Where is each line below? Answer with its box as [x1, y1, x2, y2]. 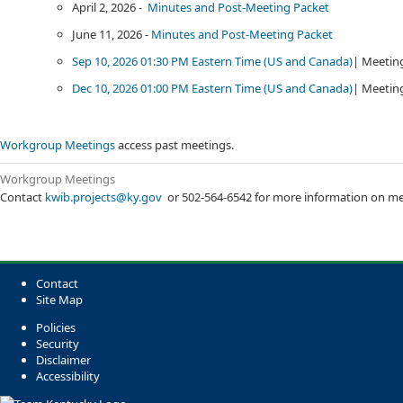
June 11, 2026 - [72, 26, 151, 42]
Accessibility [36, 367, 100, 384]
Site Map [36, 291, 83, 308]
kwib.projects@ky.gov [45, 188, 162, 205]
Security [36, 335, 79, 352]
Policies [36, 318, 76, 336]
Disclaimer [36, 351, 91, 368]
